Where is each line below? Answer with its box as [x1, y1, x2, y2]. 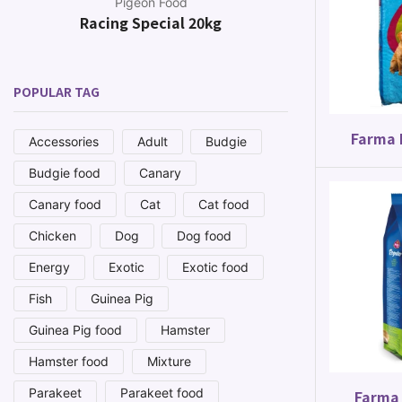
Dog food [177, 228, 232, 244]
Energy [29, 259, 70, 275]
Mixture [146, 354, 191, 370]
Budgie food [29, 165, 100, 181]
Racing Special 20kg [80, 12, 222, 34]
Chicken [29, 228, 76, 244]
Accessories [29, 134, 99, 150]
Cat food [198, 197, 250, 213]
